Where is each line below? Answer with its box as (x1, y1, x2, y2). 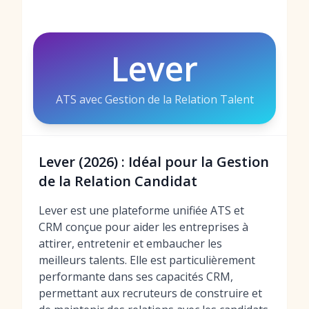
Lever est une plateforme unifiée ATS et (39, 203, 244, 218)
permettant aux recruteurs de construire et (39, 286, 262, 301)
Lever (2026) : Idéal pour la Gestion (39, 152, 269, 171)
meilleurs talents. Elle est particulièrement (39, 252, 255, 268)
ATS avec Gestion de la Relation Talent (55, 92, 254, 107)
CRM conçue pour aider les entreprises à (39, 219, 248, 235)
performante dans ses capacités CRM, (39, 269, 233, 284)
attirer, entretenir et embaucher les (39, 236, 222, 251)
